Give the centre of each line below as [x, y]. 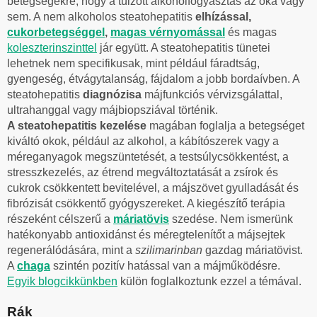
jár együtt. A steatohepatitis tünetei [184, 47]
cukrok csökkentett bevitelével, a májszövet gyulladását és [153, 188]
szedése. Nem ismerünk [231, 219]
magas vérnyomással [168, 32]
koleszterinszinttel [52, 47]
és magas [251, 32]
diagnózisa [114, 94]
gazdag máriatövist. [253, 250]
